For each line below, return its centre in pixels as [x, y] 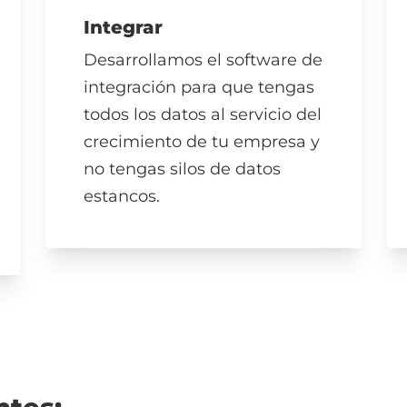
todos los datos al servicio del [203, 115]
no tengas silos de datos [183, 169]
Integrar [124, 27]
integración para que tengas [199, 88]
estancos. [122, 197]
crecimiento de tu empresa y [202, 142]
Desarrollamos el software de [203, 60]
